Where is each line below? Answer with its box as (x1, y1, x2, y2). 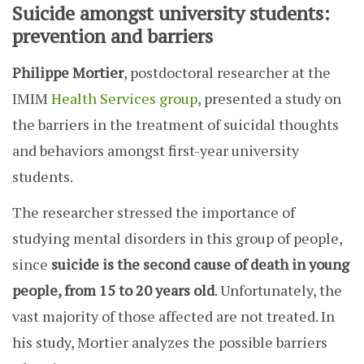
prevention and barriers (12, 23, 213, 50)
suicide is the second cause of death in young (48, 254, 349, 275)
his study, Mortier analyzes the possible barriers (12, 332, 327, 353)
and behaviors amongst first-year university (12, 141, 299, 161)
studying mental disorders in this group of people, (12, 228, 342, 249)
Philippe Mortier (12, 63, 123, 83)
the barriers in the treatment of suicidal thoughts (12, 115, 339, 135)
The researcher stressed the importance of (12, 202, 295, 223)
